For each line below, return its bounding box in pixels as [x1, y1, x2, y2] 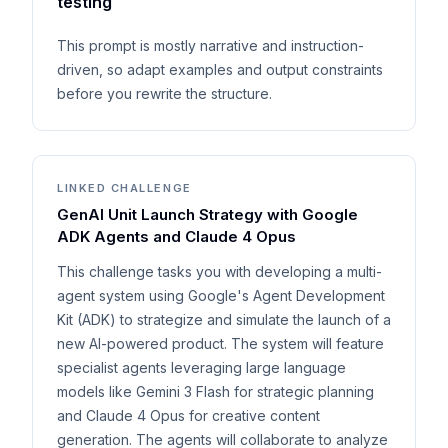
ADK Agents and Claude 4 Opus [57, 227, 296, 246]
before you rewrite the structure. [57, 85, 272, 102]
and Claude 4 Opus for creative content [57, 407, 320, 424]
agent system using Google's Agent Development [57, 287, 385, 304]
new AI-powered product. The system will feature [57, 335, 384, 352]
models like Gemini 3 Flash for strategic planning [57, 383, 374, 400]
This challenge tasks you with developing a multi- [57, 263, 382, 280]
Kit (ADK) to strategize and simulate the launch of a [57, 311, 391, 328]
